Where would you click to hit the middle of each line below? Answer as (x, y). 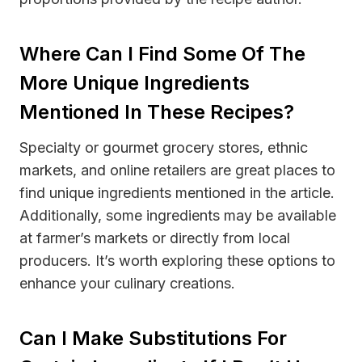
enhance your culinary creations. (127, 283)
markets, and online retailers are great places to (177, 170)
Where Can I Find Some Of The (162, 53)
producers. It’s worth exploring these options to (177, 260)
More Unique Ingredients (135, 82)
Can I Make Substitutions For (153, 338)
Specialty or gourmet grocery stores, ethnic (164, 147)
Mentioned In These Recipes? (157, 112)
